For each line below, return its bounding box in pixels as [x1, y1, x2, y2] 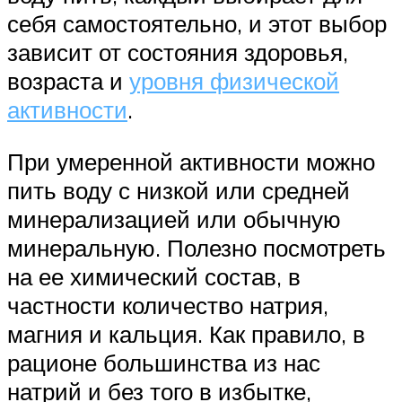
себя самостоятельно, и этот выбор [7, 9, 387, 39]
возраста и [7, 66, 129, 96]
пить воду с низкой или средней [7, 175, 350, 205]
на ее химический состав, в [7, 261, 301, 291]
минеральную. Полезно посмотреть [7, 232, 386, 262]
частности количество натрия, [7, 290, 328, 319]
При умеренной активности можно [7, 146, 375, 176]
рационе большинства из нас [7, 347, 320, 377]
